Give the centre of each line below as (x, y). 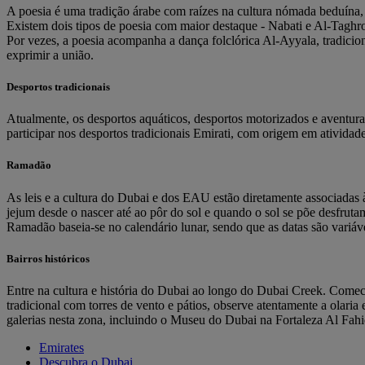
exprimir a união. (50, 55)
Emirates (62, 347)
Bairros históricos (48, 258)
